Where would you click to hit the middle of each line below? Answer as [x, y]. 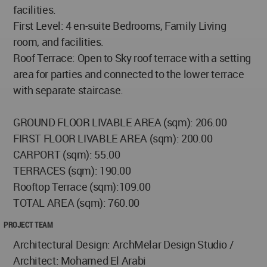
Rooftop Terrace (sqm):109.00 [82, 187]
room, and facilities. [59, 42]
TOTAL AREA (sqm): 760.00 [76, 203]
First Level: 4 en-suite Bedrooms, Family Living [120, 26]
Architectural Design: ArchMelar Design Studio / [123, 245]
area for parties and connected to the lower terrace [129, 74]
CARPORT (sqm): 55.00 [67, 155]
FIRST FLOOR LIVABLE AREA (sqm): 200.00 [113, 139]
